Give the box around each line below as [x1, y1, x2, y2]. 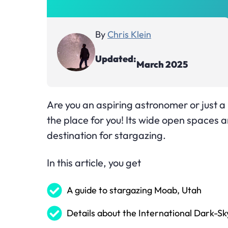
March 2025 [136, 59, 188, 71]
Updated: [95, 53, 136, 65]
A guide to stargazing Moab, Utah [67, 184, 202, 196]
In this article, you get [47, 156, 141, 169]
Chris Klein [107, 28, 151, 40]
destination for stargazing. [47, 128, 166, 141]
